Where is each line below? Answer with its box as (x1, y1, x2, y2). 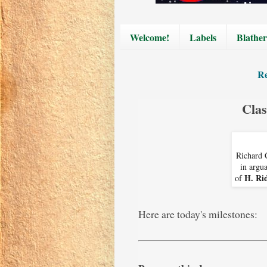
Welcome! (130, 30, 169, 44)
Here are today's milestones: (138, 206, 257, 221)
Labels (190, 30, 216, 44)
